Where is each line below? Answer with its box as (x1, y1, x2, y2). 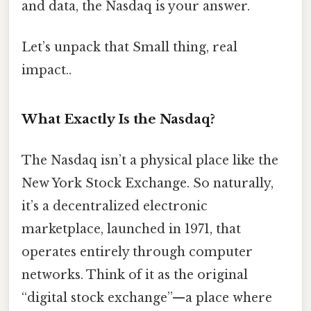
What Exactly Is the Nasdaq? (22, 111, 215, 128)
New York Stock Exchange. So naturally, (22, 176, 274, 192)
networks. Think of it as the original (22, 267, 248, 283)
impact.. (22, 62, 72, 78)
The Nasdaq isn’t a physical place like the (22, 153, 278, 169)
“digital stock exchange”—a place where (22, 290, 272, 306)
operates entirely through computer (22, 244, 253, 260)
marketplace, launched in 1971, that (22, 221, 241, 237)
